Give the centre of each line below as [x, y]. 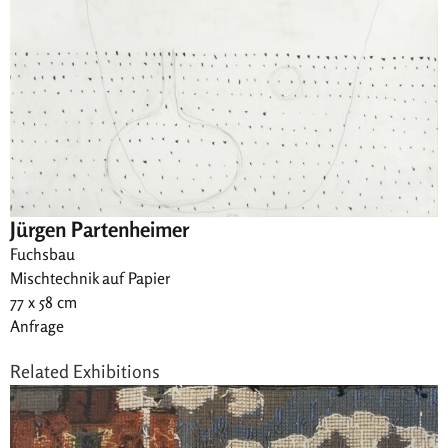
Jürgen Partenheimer [99, 229]
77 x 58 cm [43, 302]
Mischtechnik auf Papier [90, 278]
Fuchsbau [42, 254]
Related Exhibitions [85, 371]
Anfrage [37, 326]
